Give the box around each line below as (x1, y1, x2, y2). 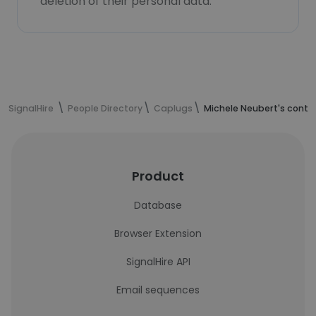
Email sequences (116, 283, 200, 297)
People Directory (68, 102, 142, 114)
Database (134, 198, 182, 212)
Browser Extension (114, 226, 202, 241)
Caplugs (154, 102, 193, 114)
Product (132, 167, 184, 185)
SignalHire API (126, 255, 190, 269)
